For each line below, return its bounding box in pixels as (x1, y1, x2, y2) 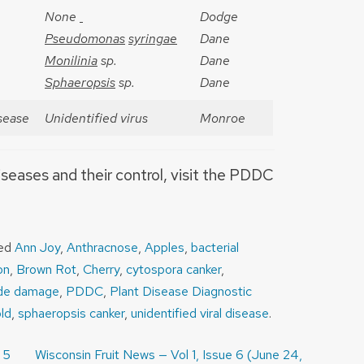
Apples (145, 239, 184, 257)
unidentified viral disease (131, 305, 269, 323)
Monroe (200, 110, 245, 128)
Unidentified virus (45, 110, 148, 128)
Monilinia (45, 52, 97, 70)
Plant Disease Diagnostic (110, 283, 252, 301)
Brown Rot (16, 261, 76, 279)
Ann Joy (15, 239, 60, 257)
